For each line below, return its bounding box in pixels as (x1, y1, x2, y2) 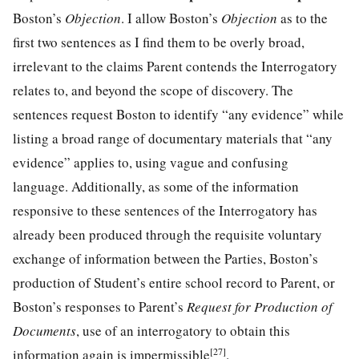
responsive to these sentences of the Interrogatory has (13, 200, 317, 220)
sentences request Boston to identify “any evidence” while (13, 104, 344, 123)
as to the (280, 8, 328, 27)
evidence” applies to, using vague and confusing (13, 152, 288, 171)
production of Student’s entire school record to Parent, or (13, 272, 335, 292)
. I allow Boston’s (121, 8, 221, 27)
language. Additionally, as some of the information (13, 176, 299, 196)
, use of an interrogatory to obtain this (76, 321, 290, 340)
